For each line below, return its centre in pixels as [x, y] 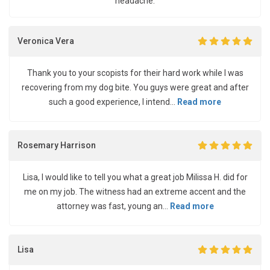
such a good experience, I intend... [113, 102]
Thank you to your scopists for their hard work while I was [135, 73]
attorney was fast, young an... [113, 206]
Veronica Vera [46, 41]
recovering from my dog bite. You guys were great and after [135, 87]
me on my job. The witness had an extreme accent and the [135, 192]
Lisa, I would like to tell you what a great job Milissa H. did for [135, 177]
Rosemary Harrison [57, 145]
